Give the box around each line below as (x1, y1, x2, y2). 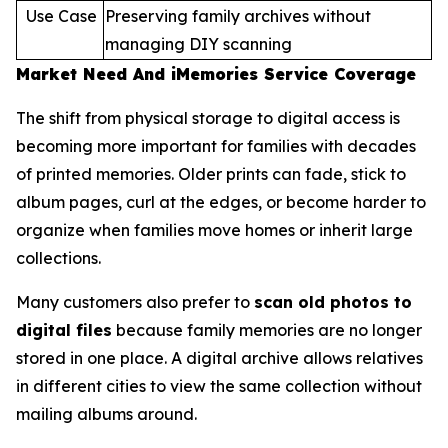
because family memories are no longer (112, 319, 422, 340)
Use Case (18, 5, 97, 26)
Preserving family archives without (105, 5, 371, 26)
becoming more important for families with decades (16, 135, 416, 156)
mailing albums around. (16, 403, 197, 424)
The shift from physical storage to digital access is (16, 107, 400, 128)
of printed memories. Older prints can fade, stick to (16, 163, 406, 184)
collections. (16, 247, 101, 268)
